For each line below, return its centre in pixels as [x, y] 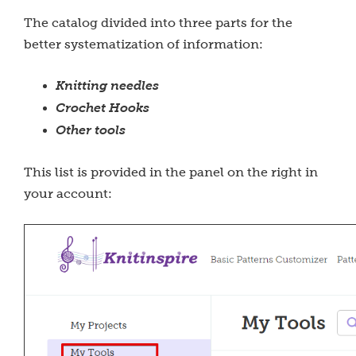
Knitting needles [107, 86]
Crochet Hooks [103, 108]
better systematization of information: [145, 44]
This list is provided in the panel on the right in [171, 172]
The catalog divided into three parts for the [158, 23]
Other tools [91, 130]
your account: [68, 193]
